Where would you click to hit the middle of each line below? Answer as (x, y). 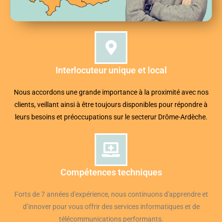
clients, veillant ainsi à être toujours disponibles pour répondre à (111, 105)
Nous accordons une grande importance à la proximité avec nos (111, 92)
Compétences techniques (111, 172)
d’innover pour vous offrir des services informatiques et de (111, 207)
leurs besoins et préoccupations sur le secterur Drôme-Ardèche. (111, 117)
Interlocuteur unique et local (111, 70)
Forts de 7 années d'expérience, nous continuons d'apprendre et (111, 194)
